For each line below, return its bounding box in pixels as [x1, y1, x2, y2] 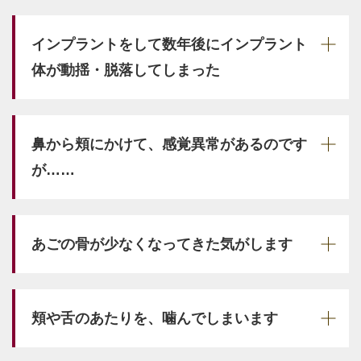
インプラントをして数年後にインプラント [31, 35, 307, 52]
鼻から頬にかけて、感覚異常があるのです [31, 135, 307, 152]
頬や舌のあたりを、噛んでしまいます [31, 309, 278, 326]
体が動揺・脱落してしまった [31, 61, 220, 78]
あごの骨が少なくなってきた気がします [31, 235, 293, 252]
